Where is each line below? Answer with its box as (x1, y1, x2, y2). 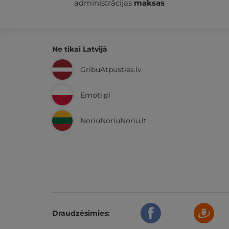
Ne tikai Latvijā (52, 44, 107, 54)
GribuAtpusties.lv (80, 65, 142, 74)
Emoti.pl (80, 90, 110, 100)
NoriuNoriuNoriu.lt (80, 116, 147, 125)
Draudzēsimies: (52, 209, 110, 218)
